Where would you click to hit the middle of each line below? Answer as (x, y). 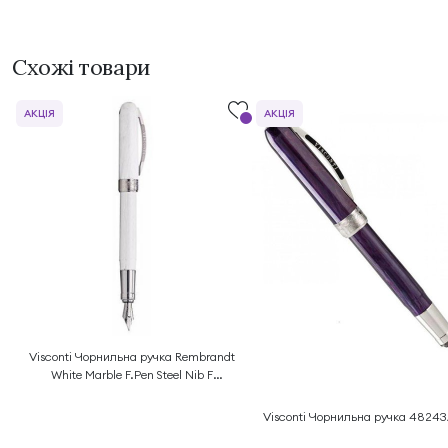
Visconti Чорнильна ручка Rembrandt (132, 356)
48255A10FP (132, 392)
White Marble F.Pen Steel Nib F (132, 374)
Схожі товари (81, 67)
